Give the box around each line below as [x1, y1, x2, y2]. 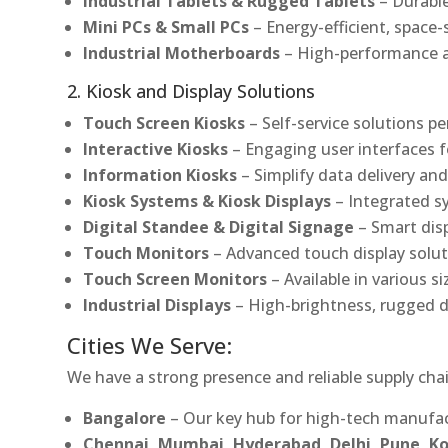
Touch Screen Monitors [83, 267, 268, 290]
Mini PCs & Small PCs [83, 15, 250, 38]
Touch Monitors [83, 241, 210, 264]
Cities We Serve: [67, 329, 233, 360]
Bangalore [83, 406, 167, 429]
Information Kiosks [83, 163, 238, 186]
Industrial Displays [83, 293, 232, 316]
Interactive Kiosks [83, 137, 229, 160]
